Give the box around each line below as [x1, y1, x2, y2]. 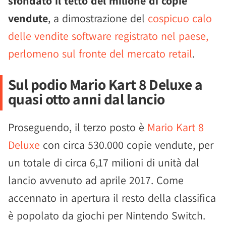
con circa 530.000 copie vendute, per [40, 138, 213, 152]
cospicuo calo [148, 11, 212, 25]
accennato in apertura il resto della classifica [8, 191, 216, 205]
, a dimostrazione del [48, 11, 148, 25]
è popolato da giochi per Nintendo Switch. [8, 208, 205, 222]
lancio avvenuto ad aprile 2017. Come [8, 173, 184, 187]
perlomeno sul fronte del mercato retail [8, 46, 192, 61]
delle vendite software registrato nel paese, [8, 29, 208, 43]
